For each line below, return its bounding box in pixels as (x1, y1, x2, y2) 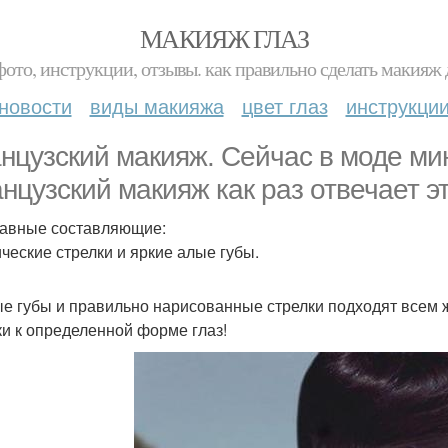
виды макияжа (89, 91, 224, 120)
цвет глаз (241, 91, 328, 120)
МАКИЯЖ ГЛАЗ (139, 21, 309, 55)
